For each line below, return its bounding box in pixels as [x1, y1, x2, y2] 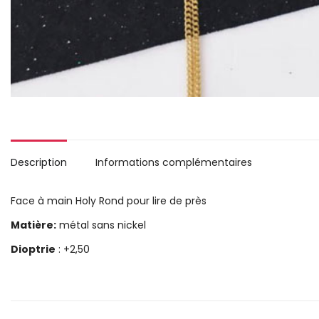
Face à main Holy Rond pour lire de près [11, 194, 206, 208]
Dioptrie [11, 242, 56, 256]
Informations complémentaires [95, 155, 252, 169]
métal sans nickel [56, 218, 146, 232]
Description [11, 155, 67, 169]
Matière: [11, 218, 56, 232]
